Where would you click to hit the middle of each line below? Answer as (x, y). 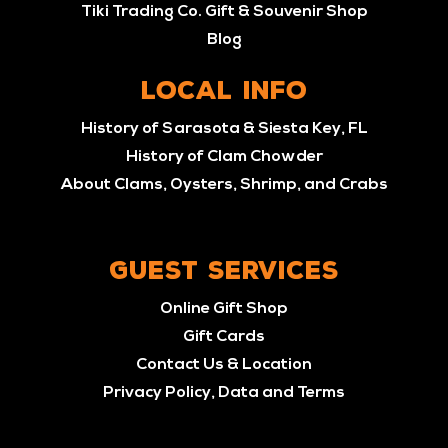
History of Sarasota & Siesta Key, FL (224, 129)
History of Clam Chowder (224, 157)
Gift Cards (224, 337)
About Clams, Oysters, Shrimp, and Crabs (224, 185)
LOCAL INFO (224, 90)
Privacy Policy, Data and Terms (224, 393)
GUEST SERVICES (224, 270)
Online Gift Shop (224, 309)
